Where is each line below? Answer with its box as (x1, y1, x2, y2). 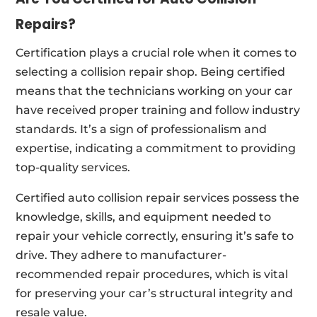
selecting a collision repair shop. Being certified (16, 64, 286, 79)
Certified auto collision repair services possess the (16, 190, 300, 204)
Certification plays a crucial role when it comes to (16, 45, 297, 59)
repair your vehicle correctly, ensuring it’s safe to (16, 229, 294, 243)
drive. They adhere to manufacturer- (16, 248, 227, 262)
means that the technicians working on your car (16, 83, 294, 98)
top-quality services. (16, 160, 131, 174)
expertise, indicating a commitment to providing (16, 141, 296, 155)
